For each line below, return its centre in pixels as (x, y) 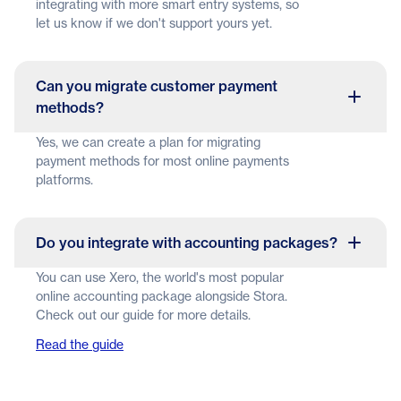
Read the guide (80, 344)
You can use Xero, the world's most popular (160, 277)
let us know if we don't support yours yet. (154, 23)
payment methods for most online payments (162, 161)
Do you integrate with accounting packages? (187, 243)
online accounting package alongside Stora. (162, 296)
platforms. (64, 179)
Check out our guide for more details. (143, 315)
